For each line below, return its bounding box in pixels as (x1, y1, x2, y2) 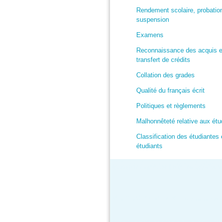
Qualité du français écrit (136, 87, 205, 94)
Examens (136, 31, 164, 39)
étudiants (136, 142, 163, 150)
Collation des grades (136, 71, 195, 79)
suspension (136, 16, 169, 23)
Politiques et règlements (136, 102, 206, 110)
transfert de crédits (136, 56, 190, 63)
